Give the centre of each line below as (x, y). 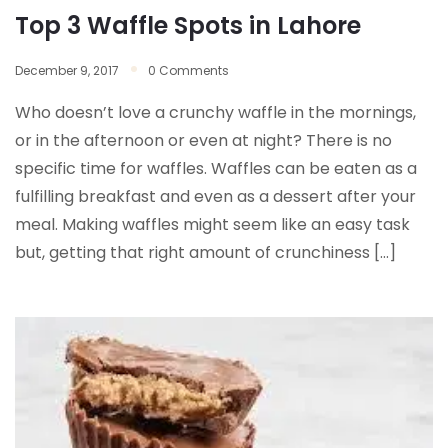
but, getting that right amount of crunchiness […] (205, 253)
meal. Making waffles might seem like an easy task (212, 225)
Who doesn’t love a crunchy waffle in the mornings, (215, 113)
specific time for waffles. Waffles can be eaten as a (216, 169)
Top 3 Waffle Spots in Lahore (188, 26)
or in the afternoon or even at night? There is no (203, 141)
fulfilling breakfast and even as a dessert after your (215, 197)
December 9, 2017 (67, 71)
